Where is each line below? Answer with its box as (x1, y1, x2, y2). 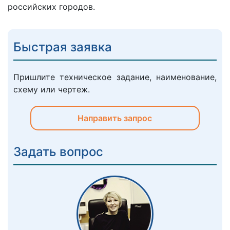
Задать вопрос (13, 144, 103, 160)
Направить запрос (78, 113, 152, 124)
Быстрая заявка (13, 40, 112, 55)
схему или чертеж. (13, 84, 90, 95)
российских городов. (8, 2, 95, 12)
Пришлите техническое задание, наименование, (13, 72, 217, 83)
